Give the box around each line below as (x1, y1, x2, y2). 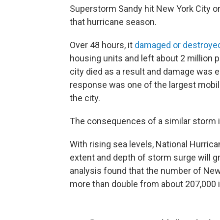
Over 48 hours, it (70, 40, 135, 51)
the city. (70, 93, 100, 104)
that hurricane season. (70, 17, 157, 27)
